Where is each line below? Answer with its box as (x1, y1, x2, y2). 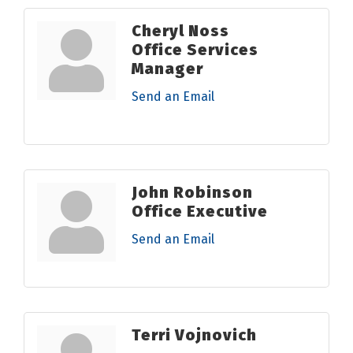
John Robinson (132, 182, 253, 202)
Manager (132, 58, 203, 78)
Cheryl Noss (132, 20, 229, 40)
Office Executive (132, 201, 268, 221)
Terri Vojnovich (132, 325, 257, 344)
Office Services (132, 39, 258, 59)
